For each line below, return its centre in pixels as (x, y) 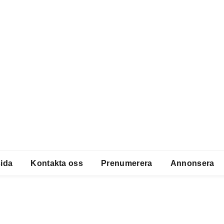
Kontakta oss (57, 163)
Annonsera (192, 163)
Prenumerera (127, 163)
